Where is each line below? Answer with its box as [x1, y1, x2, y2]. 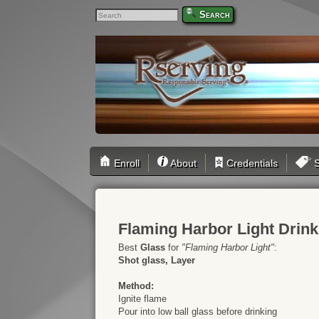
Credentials [224, 157, 278, 169]
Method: [118, 281, 155, 291]
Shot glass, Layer [118, 255, 196, 266]
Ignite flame [118, 293, 167, 304]
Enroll [111, 157, 140, 169]
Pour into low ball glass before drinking [118, 306, 278, 317]
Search [199, 9, 231, 20]
